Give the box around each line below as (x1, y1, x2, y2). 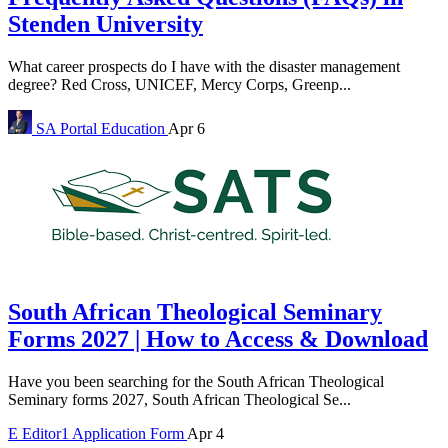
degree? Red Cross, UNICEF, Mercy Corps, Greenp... (8, 76, 351, 94)
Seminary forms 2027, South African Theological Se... (8, 390, 351, 408)
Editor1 (22, 424, 69, 442)
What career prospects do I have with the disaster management (8, 58, 400, 76)
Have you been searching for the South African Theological (8, 372, 384, 390)
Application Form (72, 424, 187, 442)
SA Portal (36, 120, 97, 138)
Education (101, 120, 168, 138)
